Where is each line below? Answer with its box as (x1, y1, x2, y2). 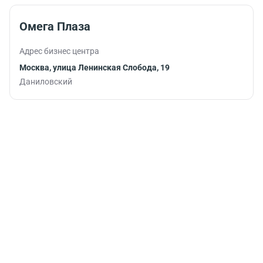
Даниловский (19, 77, 72, 87)
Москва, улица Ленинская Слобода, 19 (19, 63, 170, 73)
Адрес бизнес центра (19, 46, 99, 56)
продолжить (212, 15, 260, 25)
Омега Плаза (19, 19, 90, 34)
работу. (212, 27, 241, 37)
